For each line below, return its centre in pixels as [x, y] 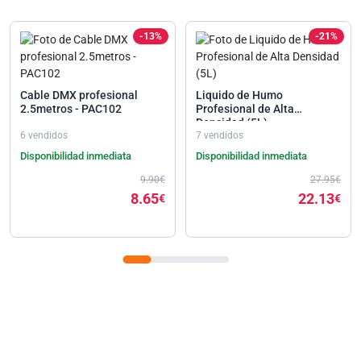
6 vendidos [44, 135]
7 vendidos [219, 135]
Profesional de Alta [234, 108]
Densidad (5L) [231, 122]
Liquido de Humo [239, 95]
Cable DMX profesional [79, 95]
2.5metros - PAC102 [71, 108]
